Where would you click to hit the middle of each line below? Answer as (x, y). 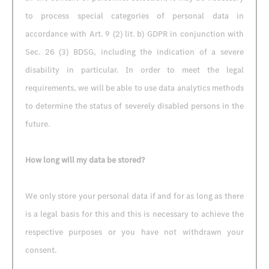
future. (38, 124)
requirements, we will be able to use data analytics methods (134, 88)
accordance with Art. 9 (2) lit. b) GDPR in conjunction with (134, 34)
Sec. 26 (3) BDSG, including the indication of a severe (134, 52)
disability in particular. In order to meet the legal (134, 70)
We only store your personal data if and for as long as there (134, 196)
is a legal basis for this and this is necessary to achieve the (134, 214)
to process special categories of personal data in (134, 16)
